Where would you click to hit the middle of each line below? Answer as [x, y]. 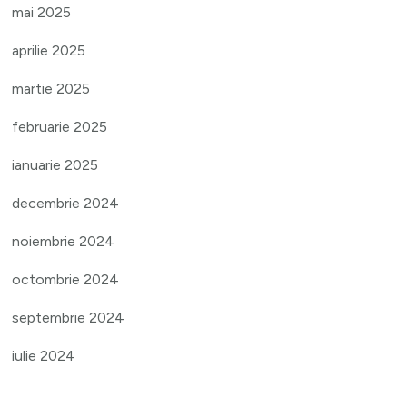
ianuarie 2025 [55, 165]
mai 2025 [42, 13]
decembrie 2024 [66, 203]
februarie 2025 [60, 127]
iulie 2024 [44, 356]
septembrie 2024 [69, 318]
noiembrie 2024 [64, 242]
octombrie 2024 [66, 280]
